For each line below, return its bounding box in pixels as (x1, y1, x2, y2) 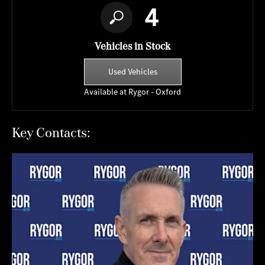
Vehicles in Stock (95, 39, 170, 53)
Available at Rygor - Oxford (84, 86, 181, 98)
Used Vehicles (108, 66, 157, 77)
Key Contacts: (12, 123, 91, 142)
